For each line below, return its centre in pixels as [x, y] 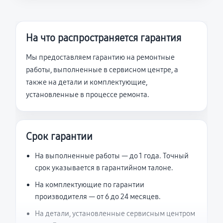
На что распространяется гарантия [104, 38]
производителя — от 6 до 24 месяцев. [98, 197]
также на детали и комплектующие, [87, 82]
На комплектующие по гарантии [90, 185]
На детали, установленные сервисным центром [115, 214]
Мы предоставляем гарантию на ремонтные [100, 57]
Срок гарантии [59, 136]
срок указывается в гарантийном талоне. [104, 168]
